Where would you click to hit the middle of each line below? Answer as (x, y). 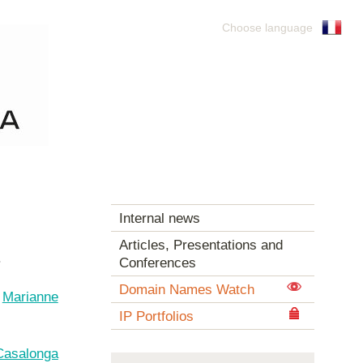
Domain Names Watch (186, 290)
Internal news (159, 218)
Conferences (157, 263)
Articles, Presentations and (201, 245)
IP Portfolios (156, 316)
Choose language (267, 28)
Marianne (30, 296)
